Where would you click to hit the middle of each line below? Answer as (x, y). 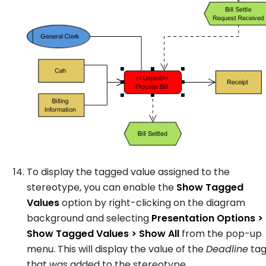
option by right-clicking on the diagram (152, 202)
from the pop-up (221, 233)
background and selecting (89, 218)
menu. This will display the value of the (116, 249)
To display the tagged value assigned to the (128, 172)
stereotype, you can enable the (102, 187)
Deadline (227, 249)
